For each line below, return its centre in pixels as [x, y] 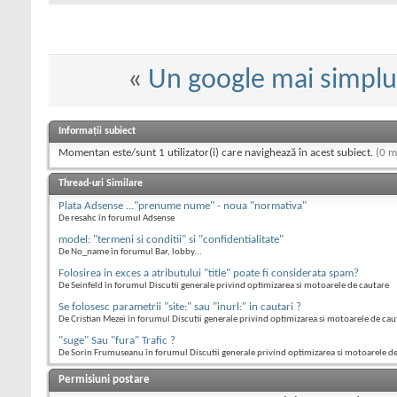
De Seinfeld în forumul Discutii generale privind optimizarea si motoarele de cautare [224, 286]
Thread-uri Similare [101, 184]
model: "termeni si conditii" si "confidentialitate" [171, 240]
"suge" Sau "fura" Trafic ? [117, 341]
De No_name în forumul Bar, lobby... [130, 253]
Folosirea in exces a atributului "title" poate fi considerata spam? [209, 274]
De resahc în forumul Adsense [117, 219]
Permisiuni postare [104, 380]
